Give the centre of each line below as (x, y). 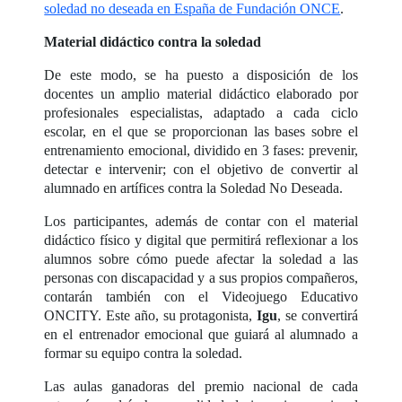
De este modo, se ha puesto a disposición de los (201, 75)
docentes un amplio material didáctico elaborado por (201, 94)
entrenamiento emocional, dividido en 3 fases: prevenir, (201, 151)
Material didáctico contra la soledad (153, 42)
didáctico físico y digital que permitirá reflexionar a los (201, 240)
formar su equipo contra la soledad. (144, 354)
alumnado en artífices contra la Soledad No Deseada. (194, 188)
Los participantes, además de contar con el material (201, 222)
